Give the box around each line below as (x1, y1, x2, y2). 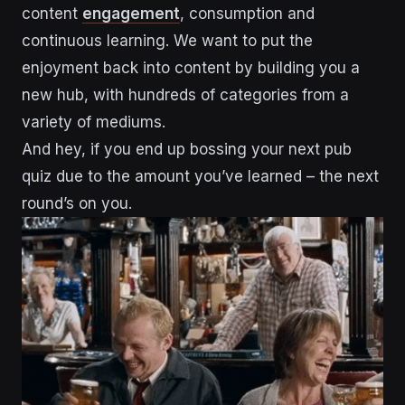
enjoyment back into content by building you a (22, 58, 360, 77)
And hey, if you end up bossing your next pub (22, 139, 352, 158)
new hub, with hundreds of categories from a (22, 85, 349, 104)
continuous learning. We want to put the (22, 31, 313, 50)
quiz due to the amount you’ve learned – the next (22, 166, 379, 185)
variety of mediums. (22, 112, 165, 131)
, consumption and (180, 4, 315, 23)
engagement (82, 4, 180, 23)
